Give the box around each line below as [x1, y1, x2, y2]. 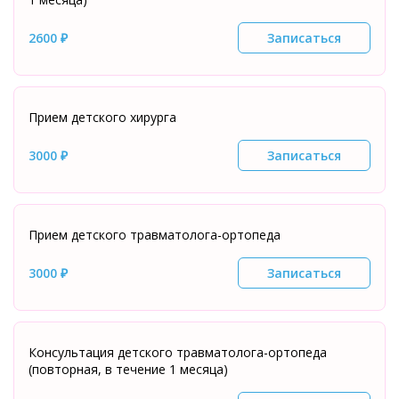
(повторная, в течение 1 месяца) [28, 361, 228, 378]
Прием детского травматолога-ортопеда [28, 226, 281, 243]
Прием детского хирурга [28, 109, 176, 126]
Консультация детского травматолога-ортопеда [28, 344, 327, 361]
